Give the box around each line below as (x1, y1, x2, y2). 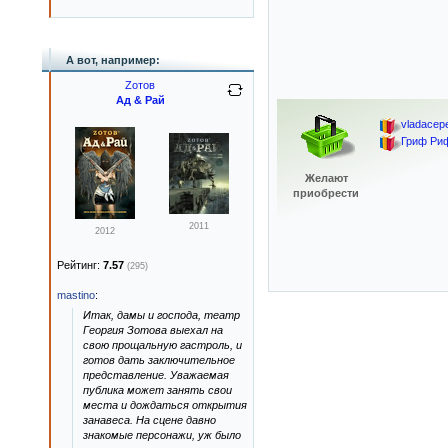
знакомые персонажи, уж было (83, 429, 241, 441)
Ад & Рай (115, 94, 165, 106)
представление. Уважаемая (83, 369, 229, 381)
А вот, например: (66, 54, 160, 66)
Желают (304, 172, 348, 184)
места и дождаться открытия (83, 399, 247, 411)
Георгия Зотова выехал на (83, 324, 223, 336)
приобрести (293, 187, 359, 199)
